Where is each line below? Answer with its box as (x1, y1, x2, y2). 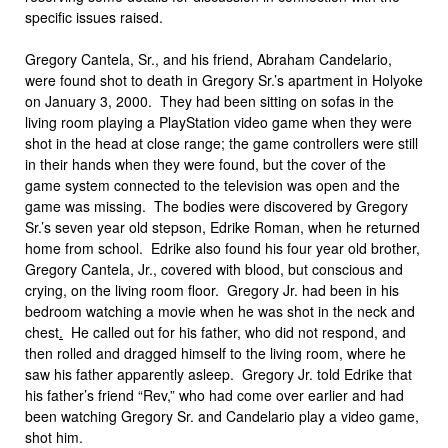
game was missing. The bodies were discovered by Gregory (25, 196, 408, 216)
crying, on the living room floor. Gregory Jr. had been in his (25, 280, 399, 300)
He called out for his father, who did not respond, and (63, 322, 406, 342)
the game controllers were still (225, 133, 418, 153)
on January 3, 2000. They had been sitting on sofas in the (25, 91, 394, 111)
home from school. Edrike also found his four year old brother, (25, 238, 420, 258)
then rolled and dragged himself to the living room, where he (25, 343, 406, 363)
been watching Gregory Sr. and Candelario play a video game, (25, 406, 419, 426)
